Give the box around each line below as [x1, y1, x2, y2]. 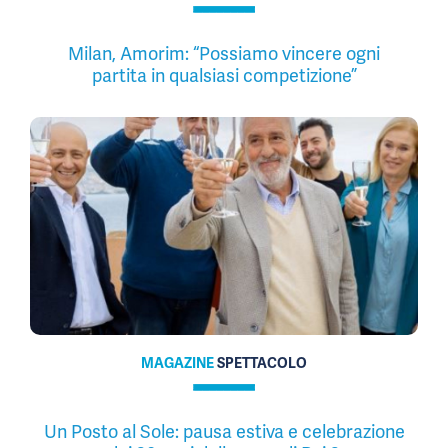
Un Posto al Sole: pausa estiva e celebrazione [43, 419, 405, 443]
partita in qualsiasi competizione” [91, 63, 357, 87]
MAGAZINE [141, 353, 217, 372]
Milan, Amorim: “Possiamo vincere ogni [68, 41, 380, 65]
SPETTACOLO [217, 353, 307, 372]
